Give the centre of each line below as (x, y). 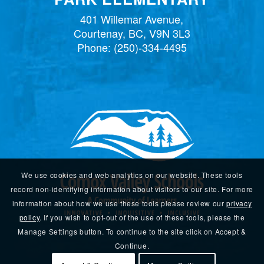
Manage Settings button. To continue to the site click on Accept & (132, 232)
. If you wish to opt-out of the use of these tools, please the (142, 217)
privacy (239, 203)
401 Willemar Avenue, (132, 19)
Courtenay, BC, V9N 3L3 (132, 33)
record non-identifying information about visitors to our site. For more (132, 189)
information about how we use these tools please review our (119, 203)
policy (29, 217)
